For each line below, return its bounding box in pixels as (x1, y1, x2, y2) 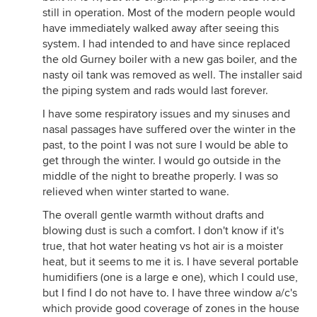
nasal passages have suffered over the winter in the (42, 122, 296, 137)
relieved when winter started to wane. (42, 185, 229, 199)
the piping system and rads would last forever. (42, 83, 268, 98)
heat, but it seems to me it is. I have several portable (42, 255, 299, 269)
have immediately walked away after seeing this (42, 21, 279, 35)
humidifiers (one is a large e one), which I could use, (42, 270, 298, 284)
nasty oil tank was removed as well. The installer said (42, 68, 302, 82)
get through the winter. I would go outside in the (42, 154, 281, 168)
